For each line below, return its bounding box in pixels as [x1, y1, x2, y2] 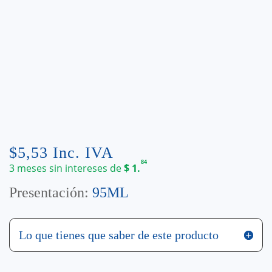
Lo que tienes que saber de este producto [19, 228, 219, 242]
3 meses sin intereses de [9, 161, 124, 175]
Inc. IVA [53, 144, 114, 161]
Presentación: [9, 185, 92, 200]
